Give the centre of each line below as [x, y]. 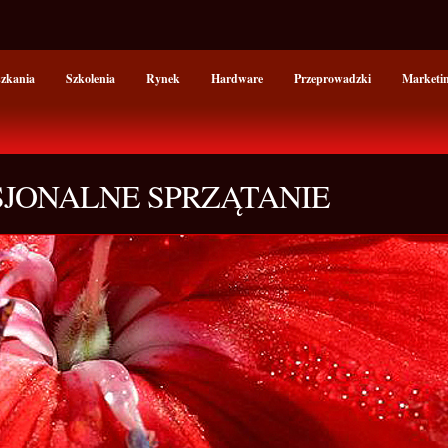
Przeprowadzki [332, 78]
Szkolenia [90, 78]
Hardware [237, 78]
